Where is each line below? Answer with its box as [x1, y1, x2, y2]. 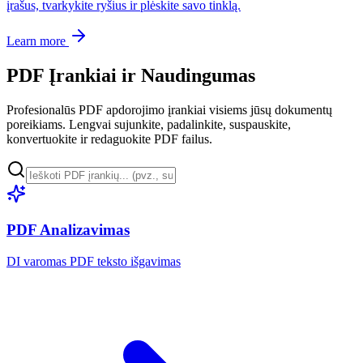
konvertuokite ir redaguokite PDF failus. [6, 131, 212, 146]
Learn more [6, 33, 69, 48]
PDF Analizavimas [6, 221, 130, 239]
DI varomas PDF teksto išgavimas [6, 254, 181, 269]
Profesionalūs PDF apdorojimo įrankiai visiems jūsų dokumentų [6, 102, 332, 117]
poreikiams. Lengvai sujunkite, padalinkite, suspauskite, [6, 117, 291, 131]
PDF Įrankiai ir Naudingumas [6, 64, 255, 86]
